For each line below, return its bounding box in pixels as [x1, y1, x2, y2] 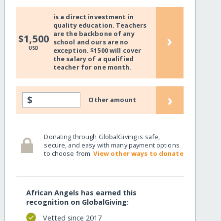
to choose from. [44, 148, 94, 158]
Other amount [88, 95, 136, 105]
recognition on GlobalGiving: [26, 197, 129, 207]
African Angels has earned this [26, 188, 137, 198]
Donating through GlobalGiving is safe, [44, 132, 160, 141]
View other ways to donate [93, 148, 184, 158]
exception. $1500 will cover [53, 46, 142, 55]
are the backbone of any [53, 29, 135, 38]
